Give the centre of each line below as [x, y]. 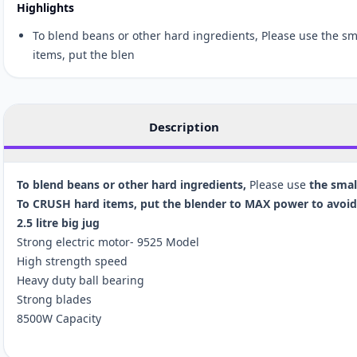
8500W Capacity [59, 318]
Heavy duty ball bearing [80, 280]
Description [184, 126]
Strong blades [54, 299]
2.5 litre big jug [58, 222]
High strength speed [74, 261]
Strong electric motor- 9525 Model [108, 241]
